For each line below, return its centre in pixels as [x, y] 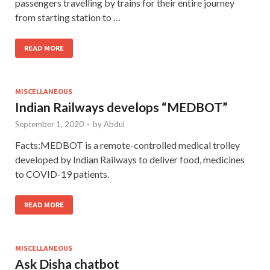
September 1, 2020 [49, 124]
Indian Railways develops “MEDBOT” [121, 107]
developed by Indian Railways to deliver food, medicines [130, 159]
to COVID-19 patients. [62, 174]
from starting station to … [68, 17]
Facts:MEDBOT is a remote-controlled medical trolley [127, 145]
